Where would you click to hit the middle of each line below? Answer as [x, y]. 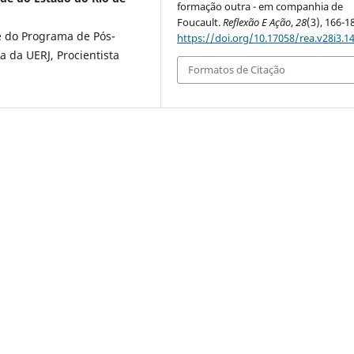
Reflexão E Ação [257, 22]
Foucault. [200, 22]
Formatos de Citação [237, 70]
